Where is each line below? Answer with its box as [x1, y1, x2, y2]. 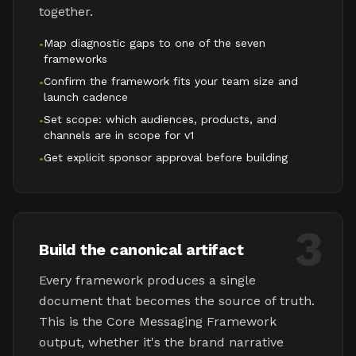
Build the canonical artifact [39, 240, 243, 259]
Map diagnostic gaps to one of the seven [44, 37, 265, 49]
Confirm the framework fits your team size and [44, 75, 298, 87]
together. [39, 4, 93, 19]
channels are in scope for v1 [44, 129, 194, 141]
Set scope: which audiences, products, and [44, 113, 277, 126]
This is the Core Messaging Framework [39, 314, 277, 329]
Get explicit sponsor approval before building [44, 151, 288, 164]
